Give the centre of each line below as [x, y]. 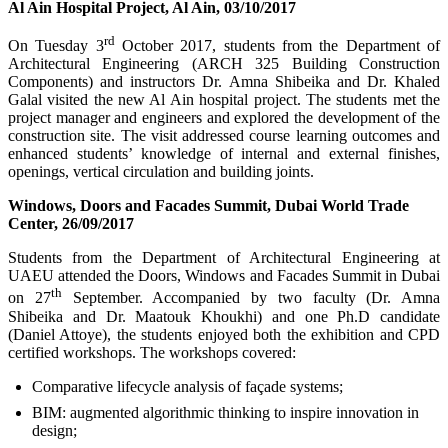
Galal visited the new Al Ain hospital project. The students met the [224, 100]
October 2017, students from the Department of [281, 46]
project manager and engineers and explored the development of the [224, 118]
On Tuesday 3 [56, 46]
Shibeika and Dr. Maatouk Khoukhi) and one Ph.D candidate [224, 316]
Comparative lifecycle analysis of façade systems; [187, 386]
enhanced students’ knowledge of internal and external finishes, [224, 154]
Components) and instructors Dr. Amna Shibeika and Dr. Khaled [224, 82]
